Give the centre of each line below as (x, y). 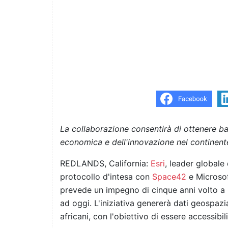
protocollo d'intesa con (106, 177)
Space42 (169, 177)
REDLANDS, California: (105, 164)
